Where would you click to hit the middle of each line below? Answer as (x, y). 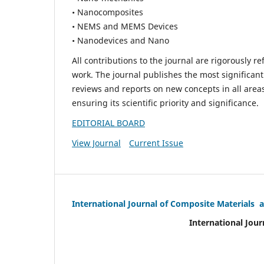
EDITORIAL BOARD (108, 123)
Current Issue (156, 143)
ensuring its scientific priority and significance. (165, 103)
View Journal (96, 143)
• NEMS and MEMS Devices (125, 27)
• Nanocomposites (108, 12)
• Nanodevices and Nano (121, 41)
